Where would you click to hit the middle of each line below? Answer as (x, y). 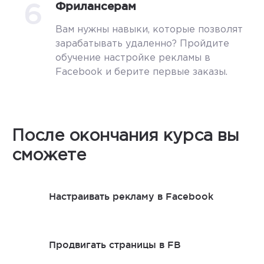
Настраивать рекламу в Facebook (131, 196)
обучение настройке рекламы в (133, 58)
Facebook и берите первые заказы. (141, 72)
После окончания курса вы (126, 136)
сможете (49, 156)
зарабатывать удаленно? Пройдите (142, 44)
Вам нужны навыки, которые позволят (149, 30)
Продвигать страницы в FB (115, 244)
